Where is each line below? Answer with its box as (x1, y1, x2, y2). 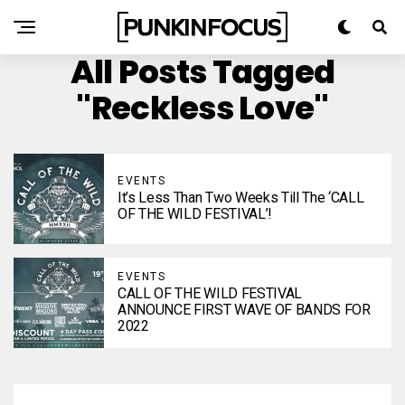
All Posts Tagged (70, 49, 335, 95)
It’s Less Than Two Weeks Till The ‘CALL (118, 189, 364, 206)
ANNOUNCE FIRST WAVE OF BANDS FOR (118, 301, 371, 318)
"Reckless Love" (76, 85, 329, 131)
